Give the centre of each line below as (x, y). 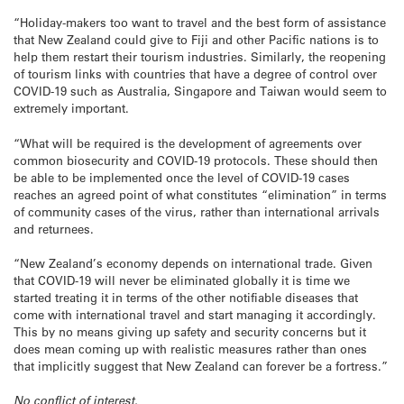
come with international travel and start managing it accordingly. (195, 314)
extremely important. (71, 108)
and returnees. (54, 228)
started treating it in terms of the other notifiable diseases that (186, 297)
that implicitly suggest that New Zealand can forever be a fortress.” (201, 365)
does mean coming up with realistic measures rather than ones (190, 348)
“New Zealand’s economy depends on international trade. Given (193, 262)
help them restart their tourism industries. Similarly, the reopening (200, 57)
